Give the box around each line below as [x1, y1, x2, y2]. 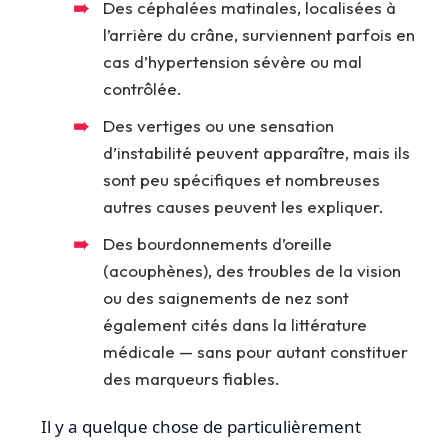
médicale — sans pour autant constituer [103, 341, 408, 363]
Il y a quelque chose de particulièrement [41, 415, 361, 439]
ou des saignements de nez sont [103, 287, 349, 309]
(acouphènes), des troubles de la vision [103, 260, 401, 282]
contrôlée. [103, 78, 182, 100]
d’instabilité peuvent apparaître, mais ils [103, 142, 410, 164]
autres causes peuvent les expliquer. [103, 196, 384, 218]
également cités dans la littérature [103, 314, 367, 336]
